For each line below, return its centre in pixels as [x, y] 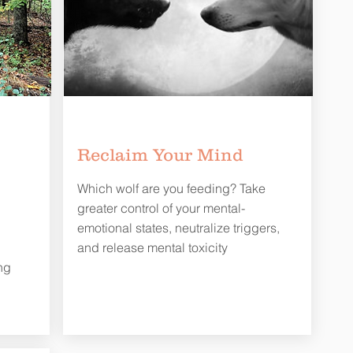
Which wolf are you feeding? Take [171, 188]
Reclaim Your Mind [160, 154]
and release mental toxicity [152, 247]
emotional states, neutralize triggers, [178, 227]
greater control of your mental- [161, 208]
